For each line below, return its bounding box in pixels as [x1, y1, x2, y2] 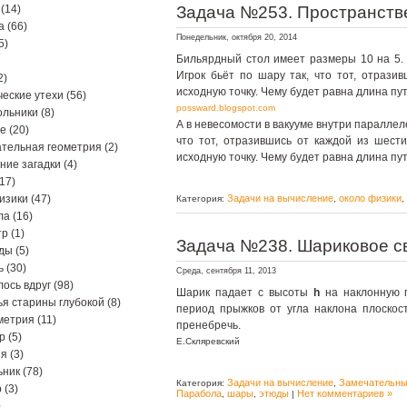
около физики [339, 193, 402, 203]
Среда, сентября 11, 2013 [176, 266, 276, 275]
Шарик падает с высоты [176, 286, 313, 299]
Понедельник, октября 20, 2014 [176, 33, 297, 42]
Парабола [176, 388, 222, 399]
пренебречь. [176, 319, 241, 332]
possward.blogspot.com [176, 103, 275, 113]
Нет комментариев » [297, 388, 392, 399]
